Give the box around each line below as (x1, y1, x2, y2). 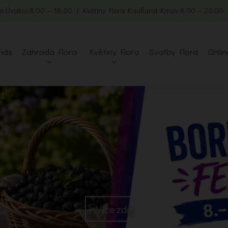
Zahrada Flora (22, 46, 77, 58)
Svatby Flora (149, 46, 198, 58)
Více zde (96, 202, 132, 216)
